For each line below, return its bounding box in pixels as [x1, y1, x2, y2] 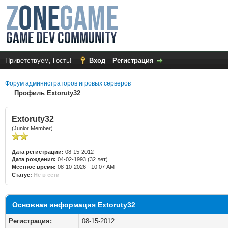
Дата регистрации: [12, 149, 64, 155]
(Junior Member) [12, 125, 53, 131]
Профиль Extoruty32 [14, 89, 80, 97]
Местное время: [12, 164, 56, 170]
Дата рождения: [12, 156, 56, 162]
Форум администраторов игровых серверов [5, 80, 131, 87]
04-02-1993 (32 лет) [56, 156, 108, 162]
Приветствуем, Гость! [5, 56, 74, 64]
